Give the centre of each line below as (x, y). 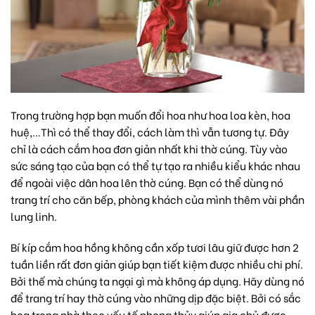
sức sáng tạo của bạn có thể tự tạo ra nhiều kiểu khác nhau (155, 166)
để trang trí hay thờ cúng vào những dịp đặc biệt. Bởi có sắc (156, 297)
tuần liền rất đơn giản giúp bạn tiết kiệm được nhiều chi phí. (157, 263)
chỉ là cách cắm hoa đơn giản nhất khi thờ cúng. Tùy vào (149, 149)
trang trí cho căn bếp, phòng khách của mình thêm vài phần (157, 199)
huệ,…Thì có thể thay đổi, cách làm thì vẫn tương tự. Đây (150, 132)
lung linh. (34, 216)
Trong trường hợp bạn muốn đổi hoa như (110, 115)
